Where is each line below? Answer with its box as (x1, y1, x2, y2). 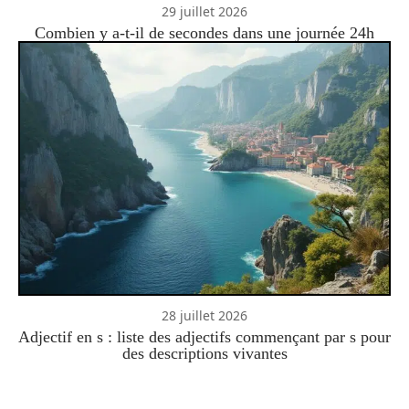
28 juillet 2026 (162, 307, 247, 325)
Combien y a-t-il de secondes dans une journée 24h (35, 23, 374, 42)
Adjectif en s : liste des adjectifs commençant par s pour (18, 328, 391, 347)
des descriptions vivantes (121, 344, 288, 363)
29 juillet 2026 (162, 2, 247, 20)
